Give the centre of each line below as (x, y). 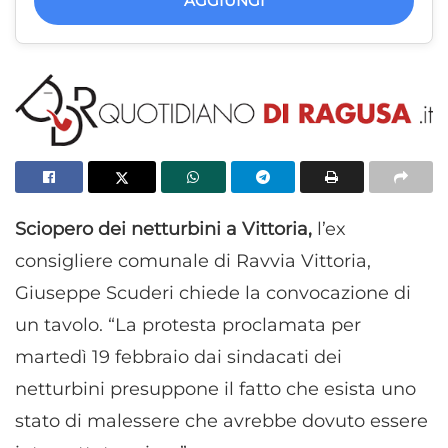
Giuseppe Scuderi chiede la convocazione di (213, 292)
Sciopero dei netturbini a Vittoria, (166, 228)
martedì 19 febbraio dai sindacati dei (178, 356)
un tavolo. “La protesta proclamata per (188, 324)
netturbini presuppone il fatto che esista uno (215, 388)
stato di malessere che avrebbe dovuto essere (221, 420)
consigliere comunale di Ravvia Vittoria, (193, 260)
